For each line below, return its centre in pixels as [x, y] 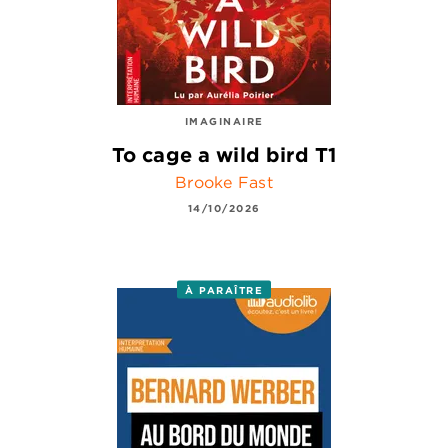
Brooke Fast [224, 182]
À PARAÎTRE [224, 289]
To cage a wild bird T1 [224, 154]
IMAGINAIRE [224, 120]
